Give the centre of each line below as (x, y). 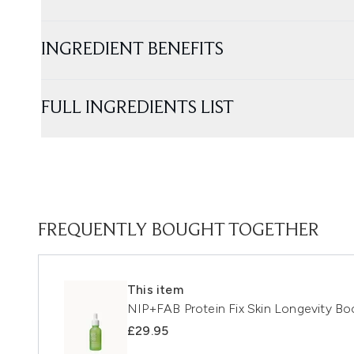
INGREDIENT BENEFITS (132, 49)
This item (155, 289)
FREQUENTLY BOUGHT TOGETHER (179, 230)
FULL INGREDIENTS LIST (137, 108)
